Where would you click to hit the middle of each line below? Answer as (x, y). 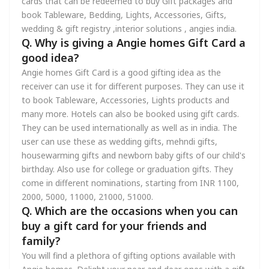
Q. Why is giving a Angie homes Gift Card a (134, 43)
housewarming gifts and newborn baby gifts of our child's (134, 155)
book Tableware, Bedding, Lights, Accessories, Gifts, (124, 15)
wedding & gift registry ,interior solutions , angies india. (129, 29)
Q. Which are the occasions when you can (130, 211)
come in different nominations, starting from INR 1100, (130, 183)
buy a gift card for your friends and (114, 226)
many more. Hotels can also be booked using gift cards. (130, 114)
